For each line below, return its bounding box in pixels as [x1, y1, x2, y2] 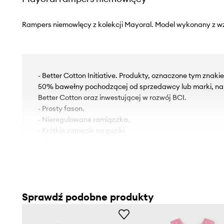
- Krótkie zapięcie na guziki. [37, 125, 126, 135]
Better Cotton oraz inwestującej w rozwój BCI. [37, 92, 186, 102]
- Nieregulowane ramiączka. [37, 114, 130, 124]
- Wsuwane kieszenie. [37, 136, 107, 146]
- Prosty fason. [37, 103, 84, 113]
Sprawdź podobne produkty [21, 190, 153, 203]
